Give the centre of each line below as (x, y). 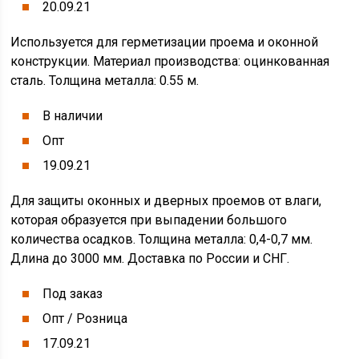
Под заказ (73, 294)
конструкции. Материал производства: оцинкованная (170, 61)
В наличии (73, 116)
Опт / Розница (85, 319)
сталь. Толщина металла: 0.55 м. (105, 81)
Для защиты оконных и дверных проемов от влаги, (166, 201)
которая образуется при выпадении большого (149, 220)
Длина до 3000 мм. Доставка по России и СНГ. (150, 258)
